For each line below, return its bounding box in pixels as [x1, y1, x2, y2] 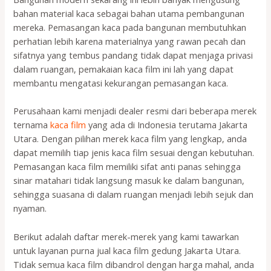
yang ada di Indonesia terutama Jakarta [86, 119, 248, 131]
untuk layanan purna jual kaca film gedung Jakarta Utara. [13, 244, 241, 256]
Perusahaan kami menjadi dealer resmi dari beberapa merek [13, 105, 257, 117]
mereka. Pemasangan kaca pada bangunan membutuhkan [13, 21, 247, 33]
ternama [13, 119, 51, 131]
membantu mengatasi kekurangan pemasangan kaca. [13, 76, 229, 89]
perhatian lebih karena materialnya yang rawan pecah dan [13, 34, 246, 47]
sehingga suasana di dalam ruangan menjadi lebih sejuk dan [13, 188, 254, 201]
